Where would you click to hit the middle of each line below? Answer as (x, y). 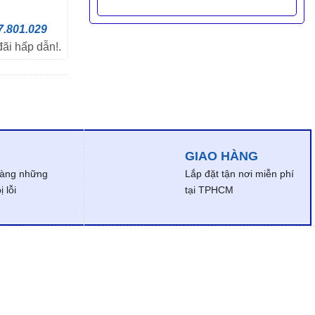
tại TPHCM (210, 190)
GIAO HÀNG (222, 156)
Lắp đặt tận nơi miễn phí (240, 174)
